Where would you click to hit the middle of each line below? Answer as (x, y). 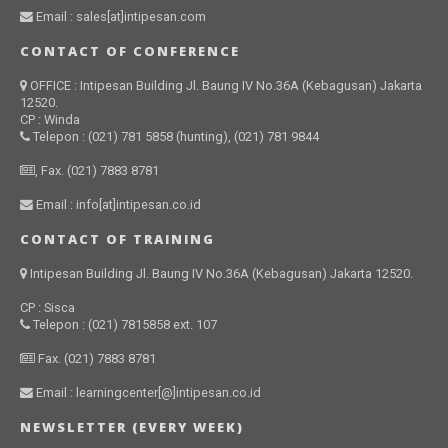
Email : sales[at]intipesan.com (119, 16)
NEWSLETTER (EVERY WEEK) (131, 426)
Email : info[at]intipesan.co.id (116, 204)
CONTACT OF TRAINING (117, 238)
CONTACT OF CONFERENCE (129, 50)
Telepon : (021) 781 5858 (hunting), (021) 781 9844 (174, 136)
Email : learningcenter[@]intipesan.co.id (146, 392)
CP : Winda (49, 119)
